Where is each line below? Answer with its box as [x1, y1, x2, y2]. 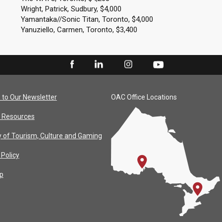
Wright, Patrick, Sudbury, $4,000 [20, 4, 121, 13]
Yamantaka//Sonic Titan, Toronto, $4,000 [20, 15, 153, 24]
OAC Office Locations [111, 93, 177, 101]
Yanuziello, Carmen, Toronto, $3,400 [20, 25, 137, 34]
